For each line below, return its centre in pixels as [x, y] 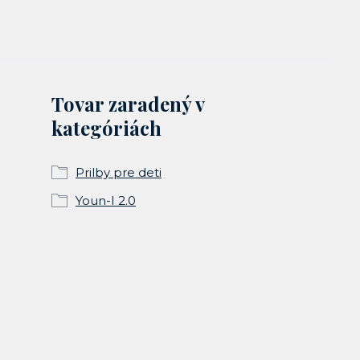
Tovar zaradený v [128, 104]
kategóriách [106, 128]
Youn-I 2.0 [106, 200]
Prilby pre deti [119, 172]
